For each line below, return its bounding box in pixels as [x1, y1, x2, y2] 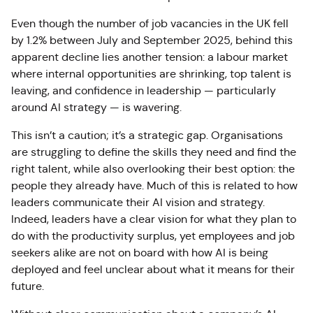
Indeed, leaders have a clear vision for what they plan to [11, 212, 296, 226]
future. [11, 279, 47, 293]
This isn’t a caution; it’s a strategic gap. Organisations [11, 129, 283, 142]
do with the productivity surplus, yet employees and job [11, 229, 295, 242]
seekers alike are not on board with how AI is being [11, 246, 268, 259]
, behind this [231, 34, 293, 47]
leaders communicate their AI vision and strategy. [11, 196, 265, 209]
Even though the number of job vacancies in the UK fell [11, 17, 289, 30]
